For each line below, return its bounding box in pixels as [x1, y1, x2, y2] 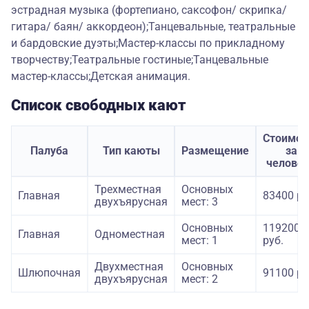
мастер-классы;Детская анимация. [11, 70, 190, 83]
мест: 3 [181, 195, 218, 209]
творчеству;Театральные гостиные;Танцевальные [11, 53, 268, 67]
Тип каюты [102, 144, 160, 158]
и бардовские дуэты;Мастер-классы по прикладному [11, 37, 285, 50]
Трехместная [94, 183, 161, 197]
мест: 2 [181, 272, 218, 286]
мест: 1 [181, 234, 218, 248]
